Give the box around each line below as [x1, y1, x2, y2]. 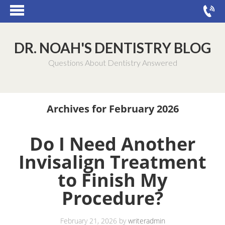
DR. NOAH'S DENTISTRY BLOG [14, 39, 211, 56]
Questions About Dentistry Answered [48, 58, 177, 67]
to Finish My [58, 168, 167, 192]
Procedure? [62, 186, 163, 210]
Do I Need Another [30, 132, 195, 156]
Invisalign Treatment [19, 150, 206, 174]
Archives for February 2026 [46, 102, 179, 116]
